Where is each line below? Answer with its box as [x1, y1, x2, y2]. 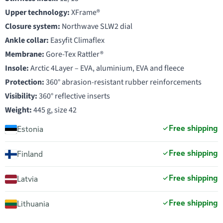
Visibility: [5, 91, 37, 102]
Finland [17, 149, 43, 159]
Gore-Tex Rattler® [44, 49, 104, 60]
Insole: [5, 63, 29, 74]
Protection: [5, 77, 44, 88]
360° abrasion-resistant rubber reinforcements [44, 77, 202, 88]
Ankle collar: [5, 35, 49, 46]
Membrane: [5, 49, 44, 60]
